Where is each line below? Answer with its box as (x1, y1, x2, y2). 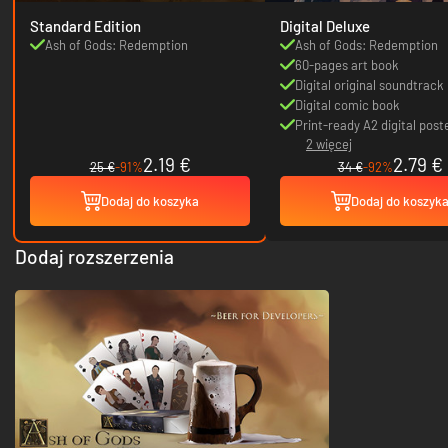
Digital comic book (295, 96, 400, 113)
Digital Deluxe (280, 16, 370, 35)
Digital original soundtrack (295, 76, 444, 93)
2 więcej (306, 135, 352, 152)
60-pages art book (295, 56, 399, 73)
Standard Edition (30, 16, 141, 35)
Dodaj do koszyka (101, 192, 199, 209)
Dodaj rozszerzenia (15, 244, 174, 268)
